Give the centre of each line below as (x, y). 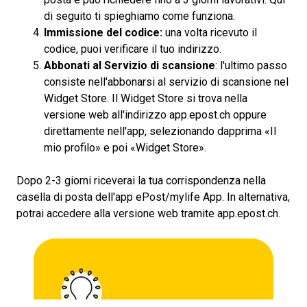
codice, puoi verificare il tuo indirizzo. (133, 49)
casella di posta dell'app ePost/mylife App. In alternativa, (153, 197)
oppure (248, 115)
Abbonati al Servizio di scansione (130, 65)
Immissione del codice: (103, 33)
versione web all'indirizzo (107, 115)
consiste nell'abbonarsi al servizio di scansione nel (166, 82)
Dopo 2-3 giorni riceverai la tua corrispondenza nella (141, 181)
